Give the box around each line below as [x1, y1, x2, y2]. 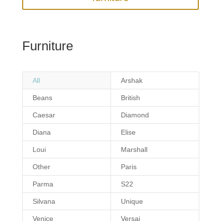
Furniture [22, 38, 73, 54]
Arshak [120, 76, 143, 85]
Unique [120, 197, 143, 206]
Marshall [120, 146, 147, 154]
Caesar [32, 111, 55, 119]
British [120, 94, 140, 102]
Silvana [32, 197, 55, 206]
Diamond [120, 111, 149, 119]
